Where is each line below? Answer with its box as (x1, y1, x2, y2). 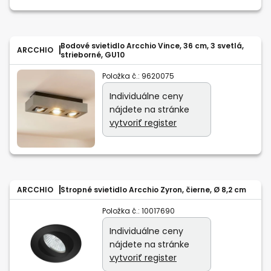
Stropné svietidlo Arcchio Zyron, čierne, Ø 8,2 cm (60, 184, 246, 195)
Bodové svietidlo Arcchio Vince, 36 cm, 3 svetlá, (60, 40, 244, 51)
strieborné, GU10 (60, 49, 125, 60)
